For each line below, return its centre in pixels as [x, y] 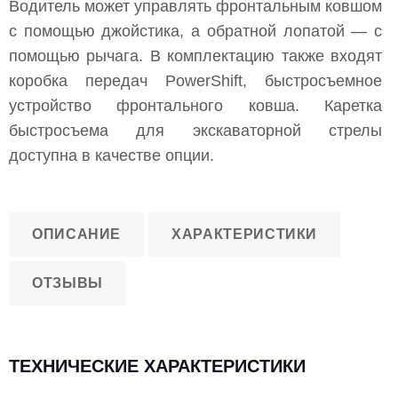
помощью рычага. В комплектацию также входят [195, 56]
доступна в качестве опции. [111, 155]
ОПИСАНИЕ [77, 234]
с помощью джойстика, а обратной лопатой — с [195, 31]
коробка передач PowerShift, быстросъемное [195, 80]
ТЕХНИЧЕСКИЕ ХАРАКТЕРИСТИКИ [157, 366]
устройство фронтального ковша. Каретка [195, 105]
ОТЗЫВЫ [68, 283]
